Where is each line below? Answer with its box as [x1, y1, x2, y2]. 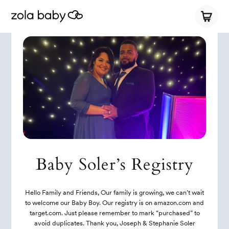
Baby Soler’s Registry [35, 153, 194, 176]
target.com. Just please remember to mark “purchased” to [29, 209, 200, 217]
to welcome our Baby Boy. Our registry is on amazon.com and [25, 198, 204, 207]
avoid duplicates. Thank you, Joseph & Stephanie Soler [34, 219, 195, 227]
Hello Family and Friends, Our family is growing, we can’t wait [25, 188, 204, 196]
